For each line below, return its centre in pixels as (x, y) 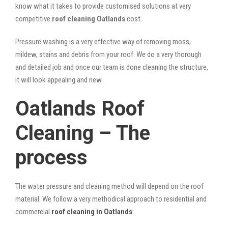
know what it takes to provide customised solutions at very (103, 6)
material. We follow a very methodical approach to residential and (111, 199)
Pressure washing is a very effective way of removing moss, (103, 41)
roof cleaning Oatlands (89, 19)
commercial (33, 211)
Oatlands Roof (80, 108)
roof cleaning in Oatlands (92, 211)
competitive (34, 19)
